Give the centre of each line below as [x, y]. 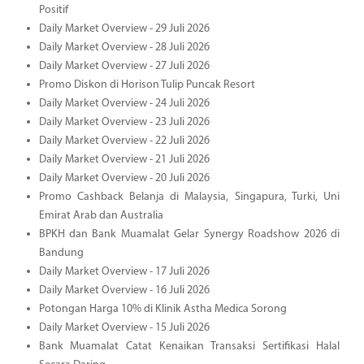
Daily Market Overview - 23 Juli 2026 [124, 122]
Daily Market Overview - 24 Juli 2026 [124, 103]
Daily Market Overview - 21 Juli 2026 [124, 159]
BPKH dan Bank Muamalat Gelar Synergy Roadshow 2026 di [189, 234]
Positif [53, 10]
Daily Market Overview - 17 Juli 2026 [124, 271]
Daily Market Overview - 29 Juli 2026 [124, 28]
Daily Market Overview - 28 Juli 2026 [124, 47]
